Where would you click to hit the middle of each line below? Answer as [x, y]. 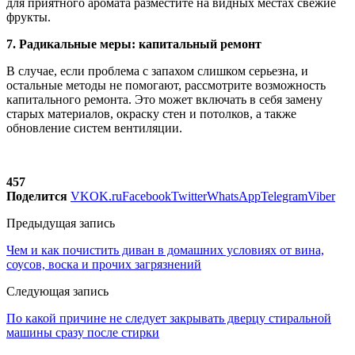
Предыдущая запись [61, 223]
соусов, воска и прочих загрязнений [104, 264]
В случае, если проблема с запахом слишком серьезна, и [157, 71]
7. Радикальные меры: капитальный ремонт [134, 44]
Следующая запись [57, 291]
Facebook [147, 196]
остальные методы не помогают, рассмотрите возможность [166, 85]
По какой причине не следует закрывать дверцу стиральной [169, 318]
